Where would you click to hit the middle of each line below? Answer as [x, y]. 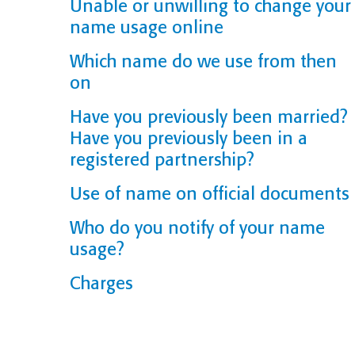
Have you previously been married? [209, 117]
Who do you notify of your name [197, 228]
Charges [101, 283]
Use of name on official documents [210, 194]
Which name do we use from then [203, 61]
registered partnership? [162, 160]
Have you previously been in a [189, 138]
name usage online [147, 27]
